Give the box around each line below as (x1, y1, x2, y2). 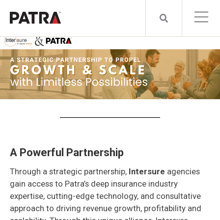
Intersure (129, 166, 167, 176)
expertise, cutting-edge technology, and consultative (10, 191, 201, 201)
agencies (167, 166, 200, 176)
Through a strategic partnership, (10, 166, 129, 176)
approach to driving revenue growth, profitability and (10, 203, 201, 213)
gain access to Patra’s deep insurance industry (10, 178, 178, 189)
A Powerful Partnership (10, 146, 124, 159)
